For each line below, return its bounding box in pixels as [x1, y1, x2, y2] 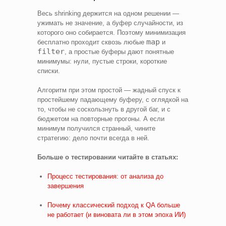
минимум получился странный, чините [37, 124, 155, 132]
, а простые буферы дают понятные [65, 47, 174, 55]
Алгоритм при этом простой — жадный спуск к [37, 86, 181, 94]
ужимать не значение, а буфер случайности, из [37, 19, 183, 27]
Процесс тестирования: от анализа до [47, 172, 163, 180]
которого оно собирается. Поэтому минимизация [37, 28, 186, 36]
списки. [37, 67, 60, 75]
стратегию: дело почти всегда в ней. [37, 134, 149, 142]
